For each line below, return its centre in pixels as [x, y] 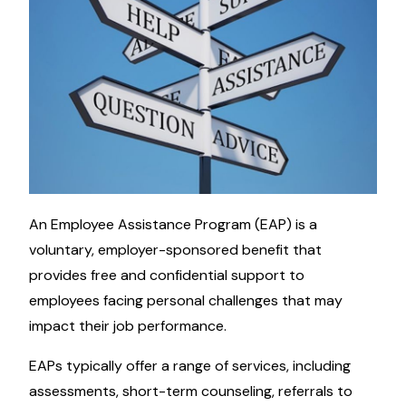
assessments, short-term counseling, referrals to [191, 391]
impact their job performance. [128, 326]
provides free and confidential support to [167, 275]
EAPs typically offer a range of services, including [190, 366]
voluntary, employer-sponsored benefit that [175, 250]
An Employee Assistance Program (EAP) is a [173, 224]
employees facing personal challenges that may [186, 300]
